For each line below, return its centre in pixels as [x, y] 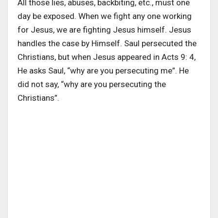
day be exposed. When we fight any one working [105, 16]
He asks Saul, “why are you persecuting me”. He [103, 71]
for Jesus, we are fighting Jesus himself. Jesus [104, 30]
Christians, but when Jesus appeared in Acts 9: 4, [107, 57]
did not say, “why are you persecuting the [92, 84]
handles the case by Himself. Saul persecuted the [107, 44]
